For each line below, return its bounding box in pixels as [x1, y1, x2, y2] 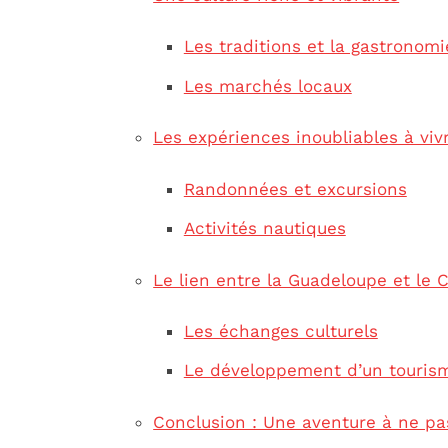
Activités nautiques [183, 218, 346, 239]
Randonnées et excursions [183, 178, 407, 199]
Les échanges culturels [183, 320, 378, 341]
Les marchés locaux [183, 75, 352, 96]
